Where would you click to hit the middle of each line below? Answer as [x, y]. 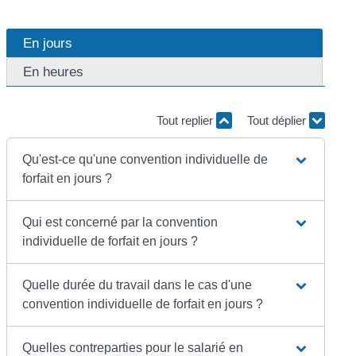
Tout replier [186, 121]
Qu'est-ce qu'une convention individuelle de [145, 159]
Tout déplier [278, 121]
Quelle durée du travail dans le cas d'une [137, 284]
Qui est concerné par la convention [120, 222]
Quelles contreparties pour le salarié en [133, 347]
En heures [54, 72]
